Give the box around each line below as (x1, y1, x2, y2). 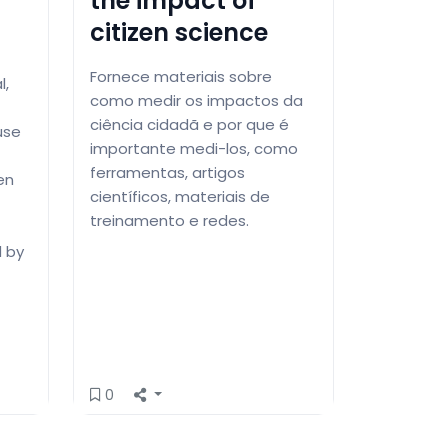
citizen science (90, 15, 268, 49)
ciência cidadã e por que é (90, 113, 289, 135)
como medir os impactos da (90, 89, 303, 111)
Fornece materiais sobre (90, 65, 272, 87)
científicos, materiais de (90, 185, 270, 207)
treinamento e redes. (90, 209, 249, 231)
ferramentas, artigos (90, 161, 245, 183)
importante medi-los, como (90, 137, 298, 159)
